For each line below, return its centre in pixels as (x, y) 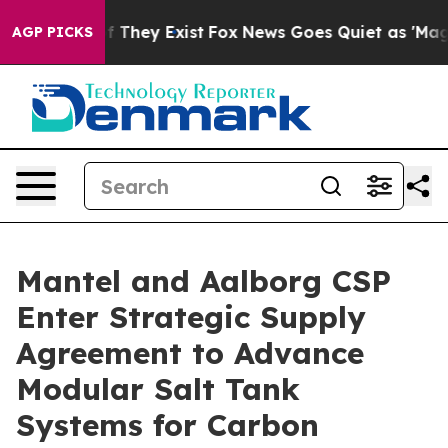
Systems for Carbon (167, 425)
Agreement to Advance (190, 353)
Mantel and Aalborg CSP (203, 281)
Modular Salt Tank (158, 389)
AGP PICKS (52, 32)
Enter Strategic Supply (191, 317)
